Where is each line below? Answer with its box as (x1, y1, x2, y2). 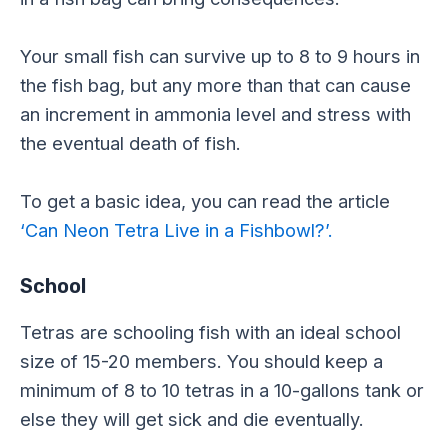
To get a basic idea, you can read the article (20, 190, 390, 213)
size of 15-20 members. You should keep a (20, 350, 383, 373)
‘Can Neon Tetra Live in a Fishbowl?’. (20, 219, 333, 242)
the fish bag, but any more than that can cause (20, 74, 411, 97)
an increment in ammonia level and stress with (20, 103, 411, 126)
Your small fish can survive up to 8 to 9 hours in (20, 45, 420, 68)
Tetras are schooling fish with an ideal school (20, 321, 401, 344)
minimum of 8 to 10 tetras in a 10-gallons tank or (20, 379, 424, 402)
